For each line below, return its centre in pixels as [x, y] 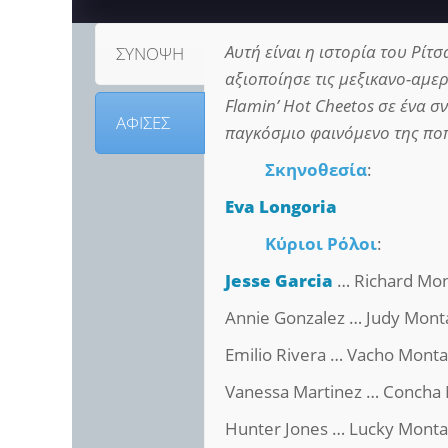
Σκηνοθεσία [316, 170]
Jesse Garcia [279, 281]
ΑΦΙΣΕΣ [143, 122]
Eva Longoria [281, 207]
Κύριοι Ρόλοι [321, 244]
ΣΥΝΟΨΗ [150, 54]
